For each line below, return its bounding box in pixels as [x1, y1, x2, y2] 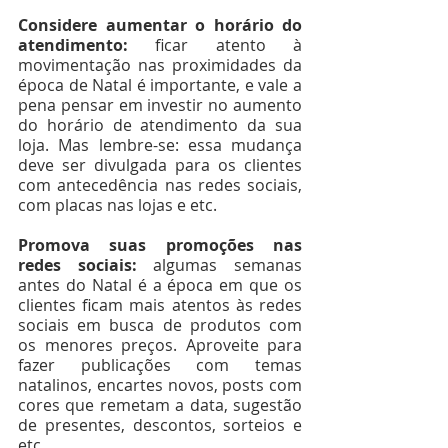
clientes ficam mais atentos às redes [18, 294, 302, 316]
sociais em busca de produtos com [18, 314, 302, 336]
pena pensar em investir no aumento [18, 94, 302, 116]
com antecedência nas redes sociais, [18, 174, 302, 196]
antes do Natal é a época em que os [18, 274, 302, 296]
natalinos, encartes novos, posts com [18, 374, 302, 396]
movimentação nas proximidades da [18, 54, 302, 76]
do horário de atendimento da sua [18, 114, 302, 136]
